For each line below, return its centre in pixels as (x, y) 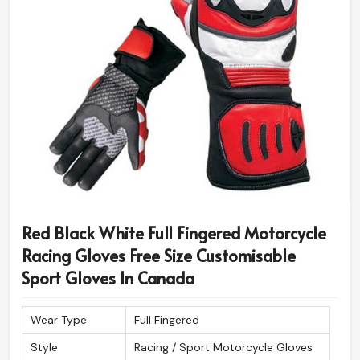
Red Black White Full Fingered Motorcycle (174, 233)
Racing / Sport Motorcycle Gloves (223, 348)
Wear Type (59, 320)
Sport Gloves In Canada (108, 278)
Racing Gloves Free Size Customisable (159, 256)
